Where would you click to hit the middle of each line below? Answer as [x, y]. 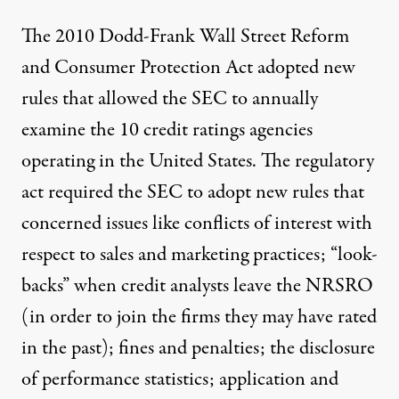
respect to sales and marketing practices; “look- [199, 254]
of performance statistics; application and [180, 379]
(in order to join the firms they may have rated [199, 317]
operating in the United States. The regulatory [198, 161]
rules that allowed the [106, 98]
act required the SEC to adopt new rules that [193, 192]
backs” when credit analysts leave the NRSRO [197, 285]
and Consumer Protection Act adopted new [188, 67]
